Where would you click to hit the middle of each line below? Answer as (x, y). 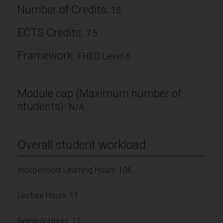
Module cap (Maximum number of (99, 93)
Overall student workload (82, 145)
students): (43, 106)
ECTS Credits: (52, 32)
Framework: (48, 55)
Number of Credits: (64, 9)
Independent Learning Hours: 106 (75, 170)
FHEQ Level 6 (104, 56)
